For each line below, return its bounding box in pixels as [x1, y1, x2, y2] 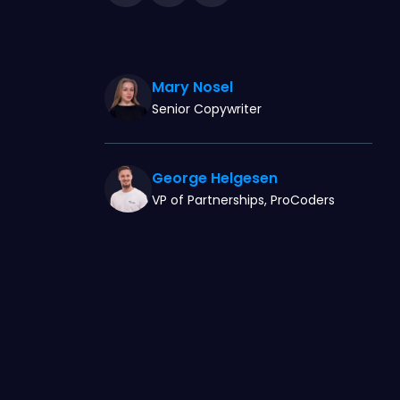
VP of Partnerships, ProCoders [152, 190, 335, 209]
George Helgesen [152, 167, 278, 188]
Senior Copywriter [152, 99, 262, 118]
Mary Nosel [152, 76, 233, 97]
